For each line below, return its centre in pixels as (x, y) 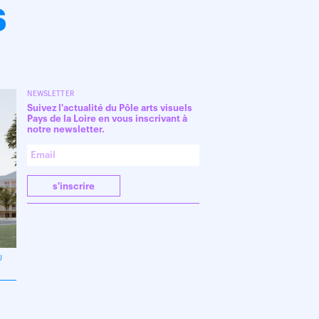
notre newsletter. (66, 129)
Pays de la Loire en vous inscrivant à (108, 119)
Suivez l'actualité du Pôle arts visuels (110, 108)
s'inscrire (74, 186)
